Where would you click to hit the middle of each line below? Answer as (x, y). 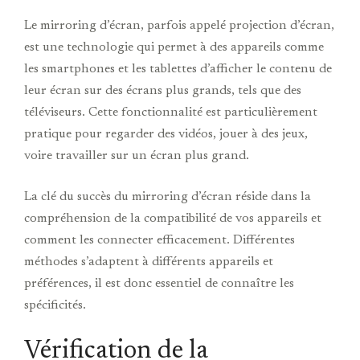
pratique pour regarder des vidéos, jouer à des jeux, (166, 134)
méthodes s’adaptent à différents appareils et (149, 262)
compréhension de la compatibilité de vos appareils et (173, 218)
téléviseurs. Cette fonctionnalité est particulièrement (171, 112)
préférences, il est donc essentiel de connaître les (159, 283)
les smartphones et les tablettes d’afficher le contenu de (178, 69)
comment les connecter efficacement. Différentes (160, 240)
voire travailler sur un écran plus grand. (137, 155)
